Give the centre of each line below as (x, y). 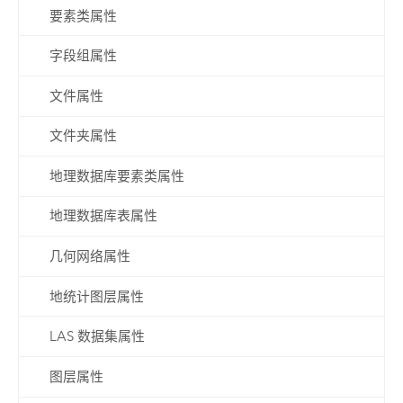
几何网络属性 (90, 257)
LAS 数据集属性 (97, 337)
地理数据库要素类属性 (116, 176)
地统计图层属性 (96, 296)
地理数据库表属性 (103, 216)
